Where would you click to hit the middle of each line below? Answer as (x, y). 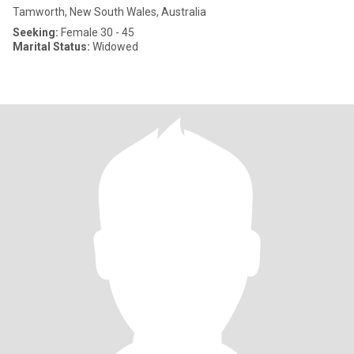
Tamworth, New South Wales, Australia (109, 12)
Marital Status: (51, 47)
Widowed (114, 47)
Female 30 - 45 (96, 32)
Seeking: (36, 32)
